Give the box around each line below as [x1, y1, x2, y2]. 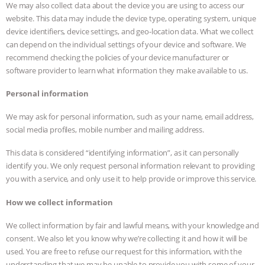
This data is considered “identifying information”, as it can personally [6, 147, 240, 159]
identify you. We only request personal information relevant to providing [6, 160, 255, 172]
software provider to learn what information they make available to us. [6, 64, 248, 76]
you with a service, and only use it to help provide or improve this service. [6, 173, 257, 185]
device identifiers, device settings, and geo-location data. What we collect [6, 25, 254, 37]
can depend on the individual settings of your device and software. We [6, 38, 247, 50]
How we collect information [6, 196, 113, 208]
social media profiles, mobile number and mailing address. [6, 124, 205, 135]
